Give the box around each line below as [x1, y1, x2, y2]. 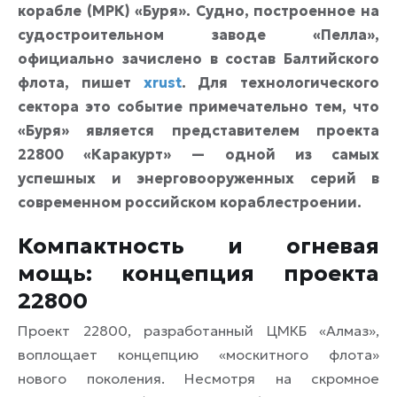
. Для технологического [181, 74, 379, 92]
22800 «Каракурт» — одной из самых [18, 145, 379, 164]
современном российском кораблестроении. [18, 193, 362, 212]
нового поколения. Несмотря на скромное [18, 370, 379, 388]
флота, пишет [18, 74, 144, 92]
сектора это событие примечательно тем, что [18, 97, 379, 116]
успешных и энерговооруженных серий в [18, 169, 379, 188]
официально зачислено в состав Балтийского [18, 50, 379, 68]
